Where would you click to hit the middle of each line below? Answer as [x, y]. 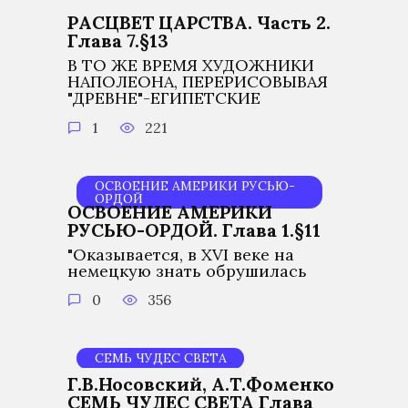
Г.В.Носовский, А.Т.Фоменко [201, 383]
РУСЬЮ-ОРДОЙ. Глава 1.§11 [194, 229]
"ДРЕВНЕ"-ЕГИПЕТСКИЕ [164, 98]
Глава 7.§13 [118, 41]
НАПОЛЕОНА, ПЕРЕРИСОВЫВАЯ [198, 82]
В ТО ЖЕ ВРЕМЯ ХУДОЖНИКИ [191, 66]
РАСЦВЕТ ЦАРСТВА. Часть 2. [199, 23]
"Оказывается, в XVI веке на [181, 254]
